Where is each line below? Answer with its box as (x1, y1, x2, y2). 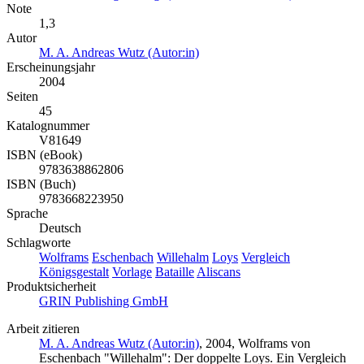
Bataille (155, 265, 194, 279)
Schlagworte (6, 236, 71, 250)
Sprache (6, 206, 48, 221)
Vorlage (112, 265, 152, 279)
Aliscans (197, 265, 240, 279)
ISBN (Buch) (6, 177, 76, 192)
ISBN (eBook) (6, 148, 82, 162)
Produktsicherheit (6, 279, 96, 294)
